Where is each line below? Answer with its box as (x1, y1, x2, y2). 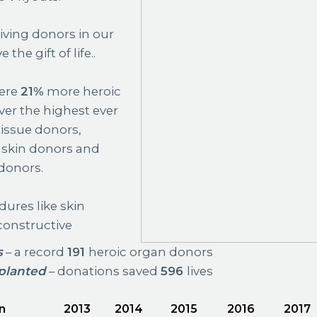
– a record (5, 244, 67, 259)
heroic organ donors (88, 244, 213, 259)
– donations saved (45, 263, 161, 278)
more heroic (44, 84, 122, 99)
